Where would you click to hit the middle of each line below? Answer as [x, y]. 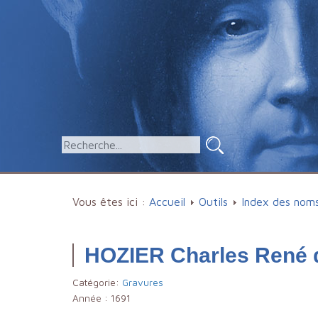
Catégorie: [97, 283]
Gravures [143, 283]
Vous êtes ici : [111, 202]
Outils [213, 202]
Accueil [167, 202]
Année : [92, 298]
